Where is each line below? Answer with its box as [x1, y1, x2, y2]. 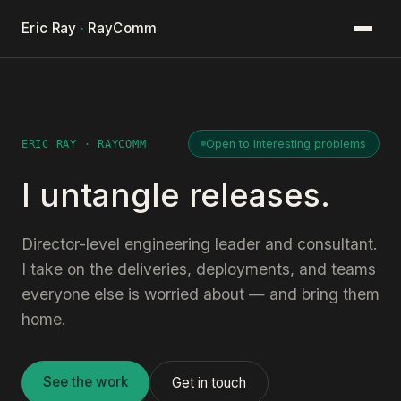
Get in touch [172, 374, 246, 392]
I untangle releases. [21, 175, 330, 216]
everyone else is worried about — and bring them [21, 285, 380, 304]
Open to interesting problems [206, 136, 367, 150]
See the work [43, 373, 128, 391]
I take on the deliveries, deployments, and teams [21, 260, 376, 279]
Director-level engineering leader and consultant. [21, 235, 378, 254]
